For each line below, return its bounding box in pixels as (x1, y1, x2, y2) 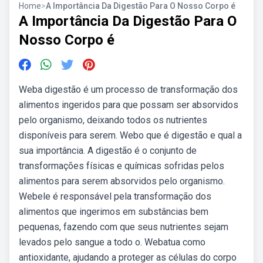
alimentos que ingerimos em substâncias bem (19, 206, 208, 217)
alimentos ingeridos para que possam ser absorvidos (19, 99, 238, 110)
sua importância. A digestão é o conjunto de (19, 145, 197, 156)
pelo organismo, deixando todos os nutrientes (19, 114, 207, 126)
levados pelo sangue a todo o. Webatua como (19, 237, 205, 248)
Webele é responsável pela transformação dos (19, 191, 211, 202)
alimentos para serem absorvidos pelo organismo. (19, 176, 225, 187)
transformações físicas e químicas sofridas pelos (19, 160, 224, 171)
